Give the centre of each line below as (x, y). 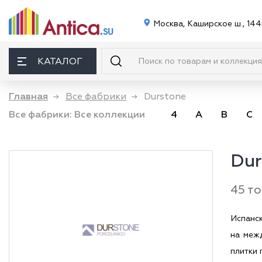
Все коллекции (110, 115)
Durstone (165, 96)
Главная (28, 96)
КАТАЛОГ (60, 61)
